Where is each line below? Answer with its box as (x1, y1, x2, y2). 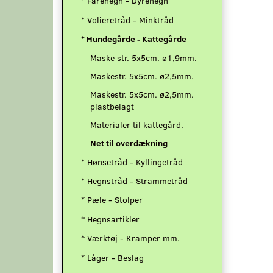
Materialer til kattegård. (90, 118, 183, 130)
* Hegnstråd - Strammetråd (81, 175, 188, 187)
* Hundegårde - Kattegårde (81, 33, 186, 45)
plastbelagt (90, 100, 134, 112)
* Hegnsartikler (81, 213, 140, 225)
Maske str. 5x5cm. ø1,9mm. (90, 51, 197, 63)
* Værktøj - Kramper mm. (81, 232, 180, 244)
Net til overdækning (90, 136, 168, 149)
